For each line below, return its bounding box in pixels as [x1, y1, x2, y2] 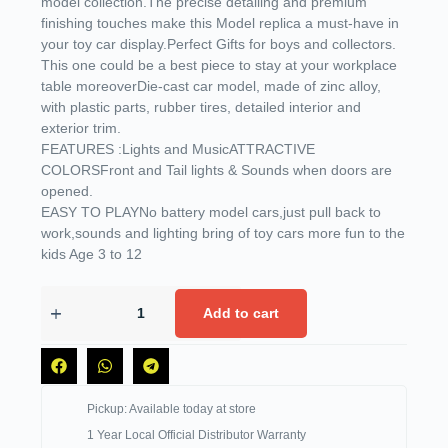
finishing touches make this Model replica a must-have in [40, 14, 399, 31]
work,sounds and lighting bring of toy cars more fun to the [40, 224, 405, 241]
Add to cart [202, 305, 279, 322]
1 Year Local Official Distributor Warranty [87, 427, 307, 442]
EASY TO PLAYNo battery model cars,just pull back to [40, 203, 381, 220]
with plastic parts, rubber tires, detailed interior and [40, 98, 361, 115]
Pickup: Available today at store [87, 401, 257, 416]
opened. [40, 182, 93, 199]
